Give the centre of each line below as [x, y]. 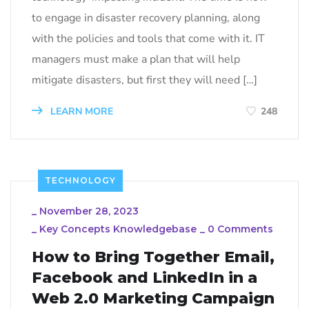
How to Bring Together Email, [153, 257]
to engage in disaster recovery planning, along [146, 18]
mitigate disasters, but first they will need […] [144, 80]
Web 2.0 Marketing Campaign [153, 298]
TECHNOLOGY [80, 180]
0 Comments [240, 229]
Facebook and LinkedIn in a [144, 277]
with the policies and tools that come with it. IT [148, 38]
